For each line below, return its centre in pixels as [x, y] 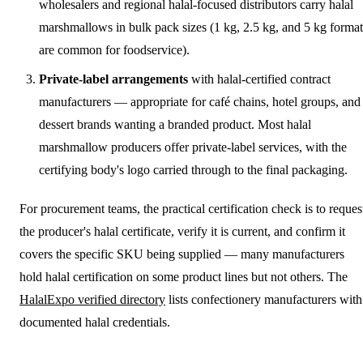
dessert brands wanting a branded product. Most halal [175, 124]
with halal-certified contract [259, 79]
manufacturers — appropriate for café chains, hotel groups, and [200, 101]
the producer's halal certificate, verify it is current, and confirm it [182, 231]
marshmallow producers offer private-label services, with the [193, 147]
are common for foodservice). [114, 49]
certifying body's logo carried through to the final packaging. [193, 169]
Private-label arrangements [113, 79]
